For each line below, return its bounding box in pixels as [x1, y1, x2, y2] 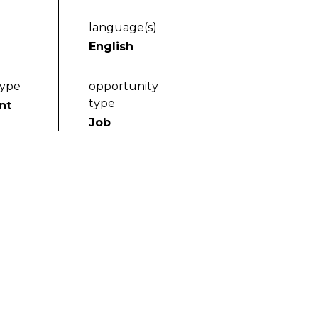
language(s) [89, 21, 158, 34]
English [89, 40, 134, 53]
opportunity [89, 79, 159, 93]
